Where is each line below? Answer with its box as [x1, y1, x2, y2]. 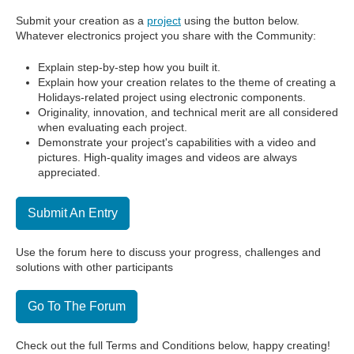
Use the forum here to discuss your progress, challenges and [16, 246, 321, 259]
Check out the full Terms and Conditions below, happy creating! [16, 339, 330, 352]
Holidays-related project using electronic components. [38, 91, 306, 104]
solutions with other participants [16, 261, 176, 274]
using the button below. [184, 14, 299, 28]
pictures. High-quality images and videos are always [38, 151, 297, 164]
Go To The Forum [28, 299, 126, 314]
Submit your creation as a [16, 14, 144, 28]
